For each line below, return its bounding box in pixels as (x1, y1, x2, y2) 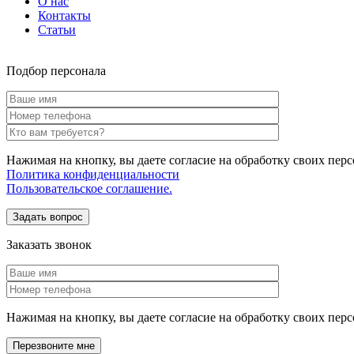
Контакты (38, 8, 91, 22)
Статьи (38, 22, 76, 36)
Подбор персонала (6, 63, 106, 77)
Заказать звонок (6, 237, 92, 251)
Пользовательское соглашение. (6, 181, 172, 195)
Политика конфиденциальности (6, 167, 179, 181)
